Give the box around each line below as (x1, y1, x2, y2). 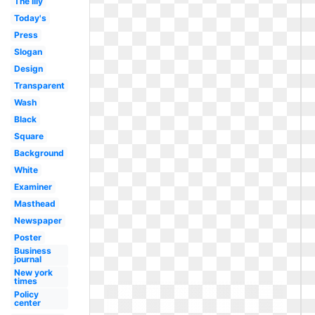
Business (13, 245, 51, 256)
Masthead (13, 198, 56, 209)
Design (13, 63, 43, 74)
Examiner (13, 181, 52, 192)
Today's (13, 13, 46, 23)
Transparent (13, 80, 65, 91)
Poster (13, 232, 41, 243)
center (13, 297, 41, 308)
